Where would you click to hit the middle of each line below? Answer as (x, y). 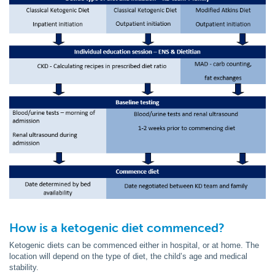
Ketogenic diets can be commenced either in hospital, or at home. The (134, 245)
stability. (24, 267)
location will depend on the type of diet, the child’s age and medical (128, 256)
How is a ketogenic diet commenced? (117, 227)
